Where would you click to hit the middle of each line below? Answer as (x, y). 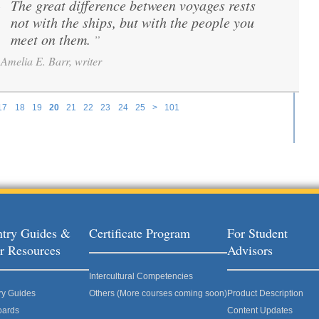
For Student (257, 233)
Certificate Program (140, 233)
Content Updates (260, 310)
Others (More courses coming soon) (158, 293)
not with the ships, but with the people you (132, 22)
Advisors (250, 250)
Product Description (265, 293)
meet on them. (51, 39)
